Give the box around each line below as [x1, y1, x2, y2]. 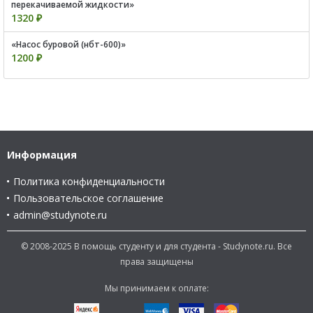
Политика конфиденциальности [13, 174, 165, 188]
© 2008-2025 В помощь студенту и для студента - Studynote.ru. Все [21, 240, 292, 252]
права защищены [119, 255, 194, 268]
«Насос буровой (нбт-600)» [11, 38, 126, 50]
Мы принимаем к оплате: [104, 282, 209, 294]
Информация [7, 147, 77, 161]
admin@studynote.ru [13, 208, 107, 221]
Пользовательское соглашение [13, 191, 163, 205]
